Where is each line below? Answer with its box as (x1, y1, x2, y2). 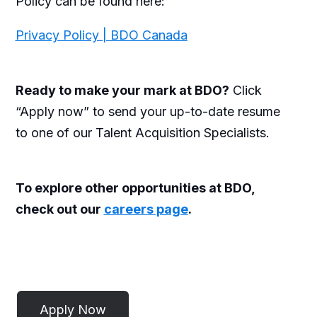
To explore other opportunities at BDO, (15, 180, 255, 195)
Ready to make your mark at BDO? (15, 82, 229, 98)
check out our (15, 201, 104, 217)
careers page (103, 201, 188, 217)
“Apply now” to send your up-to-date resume (15, 103, 280, 119)
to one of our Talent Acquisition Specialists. (15, 125, 270, 140)
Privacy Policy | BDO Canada (15, 27, 188, 42)
